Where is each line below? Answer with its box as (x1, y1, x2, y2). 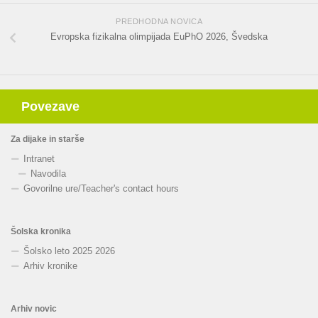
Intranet (23, 153, 55, 165)
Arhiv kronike (23, 261, 77, 272)
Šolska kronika (11, 226, 71, 237)
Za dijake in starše (11, 134, 84, 145)
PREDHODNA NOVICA (116, 17, 202, 26)
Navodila (31, 168, 66, 180)
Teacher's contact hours (81, 183, 179, 194)
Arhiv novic (11, 304, 57, 314)
